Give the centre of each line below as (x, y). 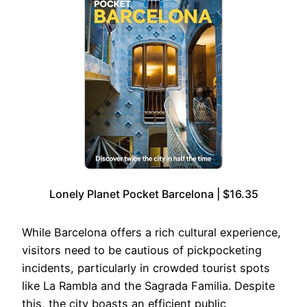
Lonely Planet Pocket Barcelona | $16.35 (153, 194)
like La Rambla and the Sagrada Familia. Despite (148, 285)
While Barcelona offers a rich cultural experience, (151, 232)
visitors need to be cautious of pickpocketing (142, 250)
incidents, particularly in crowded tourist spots (146, 268)
